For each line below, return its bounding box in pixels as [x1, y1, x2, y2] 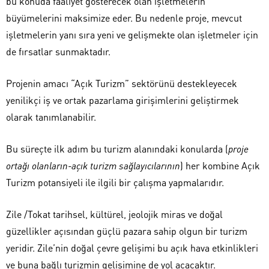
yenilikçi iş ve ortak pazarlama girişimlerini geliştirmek [6, 94, 239, 107]
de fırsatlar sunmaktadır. [6, 45, 110, 58]
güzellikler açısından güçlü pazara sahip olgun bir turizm [6, 225, 247, 238]
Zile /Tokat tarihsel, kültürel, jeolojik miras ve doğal [6, 208, 223, 221]
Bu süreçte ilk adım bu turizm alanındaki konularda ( [6, 142, 228, 156]
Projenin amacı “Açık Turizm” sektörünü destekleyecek [6, 77, 237, 90]
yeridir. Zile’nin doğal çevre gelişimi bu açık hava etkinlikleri [6, 241, 258, 255]
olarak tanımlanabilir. [6, 110, 96, 124]
